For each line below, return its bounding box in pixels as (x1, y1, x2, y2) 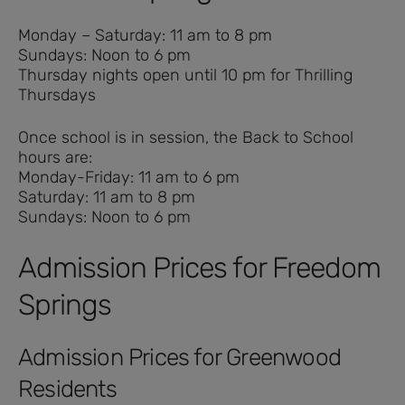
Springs (18, 287, 111, 323)
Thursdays (18, 85, 96, 106)
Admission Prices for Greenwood (18, 344, 342, 372)
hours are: (18, 147, 92, 168)
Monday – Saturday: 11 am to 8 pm (18, 25, 272, 46)
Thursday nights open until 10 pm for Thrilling (18, 65, 353, 86)
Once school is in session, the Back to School (18, 127, 353, 148)
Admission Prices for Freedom (18, 250, 381, 286)
